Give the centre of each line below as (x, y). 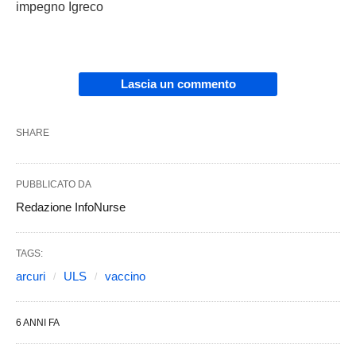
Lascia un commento (178, 84)
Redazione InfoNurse (71, 207)
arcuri (31, 277)
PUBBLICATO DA (54, 185)
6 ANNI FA (38, 323)
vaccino (125, 277)
